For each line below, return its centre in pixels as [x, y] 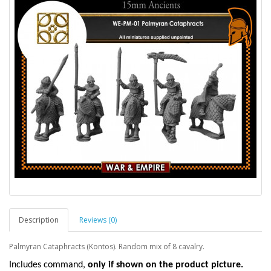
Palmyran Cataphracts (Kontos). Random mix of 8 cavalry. [107, 247]
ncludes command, [50, 265]
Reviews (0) [98, 220]
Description [39, 220]
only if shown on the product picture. [165, 265]
